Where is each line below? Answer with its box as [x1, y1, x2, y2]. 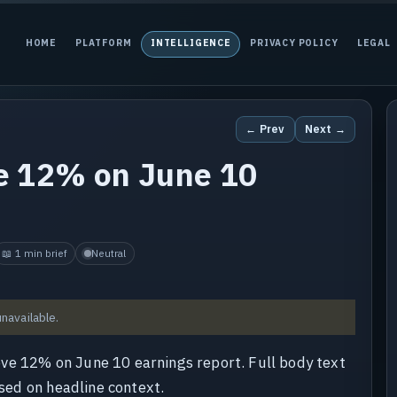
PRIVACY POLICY [250, 37, 339, 50]
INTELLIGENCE [151, 37, 231, 50]
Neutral [90, 246, 126, 261]
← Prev [245, 121, 285, 136]
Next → [305, 121, 346, 136]
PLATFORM [75, 37, 132, 50]
